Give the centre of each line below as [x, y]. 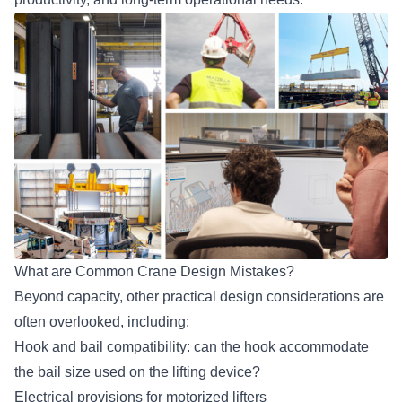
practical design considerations [261, 297]
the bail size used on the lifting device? [139, 372]
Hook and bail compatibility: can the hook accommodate [192, 347]
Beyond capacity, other [88, 297]
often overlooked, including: [105, 322]
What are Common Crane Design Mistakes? [158, 272]
